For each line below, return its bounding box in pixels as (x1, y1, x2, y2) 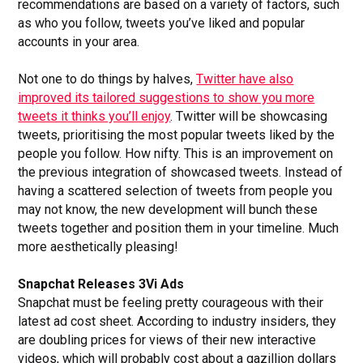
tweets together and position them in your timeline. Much (18, 220, 340, 236)
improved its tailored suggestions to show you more (18, 89, 315, 105)
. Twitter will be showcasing (170, 108, 328, 124)
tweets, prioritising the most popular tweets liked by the (18, 126, 335, 143)
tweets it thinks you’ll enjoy (18, 108, 171, 124)
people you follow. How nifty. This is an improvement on (18, 145, 334, 161)
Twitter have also (196, 70, 294, 87)
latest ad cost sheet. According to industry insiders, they (18, 313, 337, 329)
